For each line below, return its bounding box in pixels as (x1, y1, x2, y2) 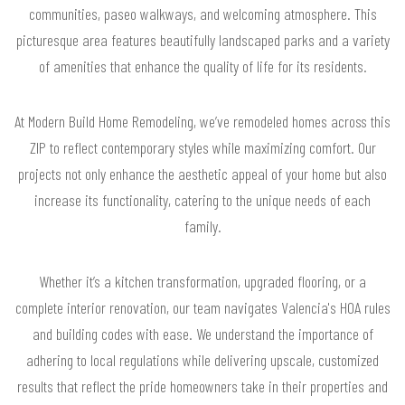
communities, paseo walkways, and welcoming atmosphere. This (28, 3, 377, 24)
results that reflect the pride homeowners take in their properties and (17, 375, 388, 396)
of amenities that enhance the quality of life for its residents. (38, 55, 367, 76)
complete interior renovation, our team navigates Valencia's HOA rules (14, 297, 391, 317)
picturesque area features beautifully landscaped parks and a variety (15, 29, 390, 50)
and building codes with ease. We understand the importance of (32, 323, 373, 344)
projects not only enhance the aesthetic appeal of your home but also (18, 163, 387, 184)
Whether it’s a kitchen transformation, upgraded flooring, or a (39, 270, 366, 291)
